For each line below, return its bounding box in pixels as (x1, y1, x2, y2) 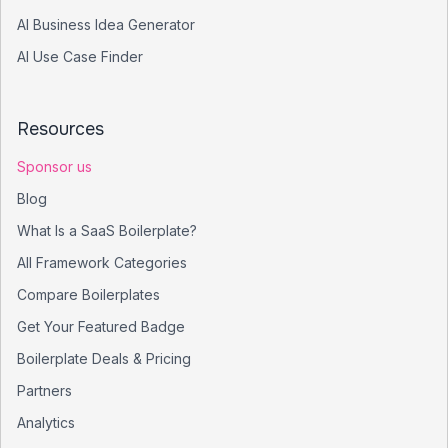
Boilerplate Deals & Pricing (17, 350, 191, 367)
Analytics (17, 414, 75, 431)
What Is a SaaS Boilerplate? (17, 222, 197, 239)
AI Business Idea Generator (17, 16, 195, 33)
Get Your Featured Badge (17, 318, 185, 335)
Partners (17, 382, 72, 399)
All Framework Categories (17, 254, 187, 271)
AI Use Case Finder (17, 48, 143, 65)
